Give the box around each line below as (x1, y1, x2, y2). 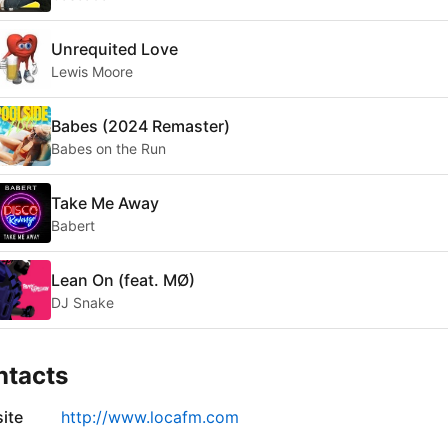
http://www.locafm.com (61, 407, 239, 428)
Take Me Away (51, 192, 159, 213)
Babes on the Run (51, 139, 166, 157)
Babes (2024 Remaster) (51, 115, 230, 136)
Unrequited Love (51, 38, 178, 59)
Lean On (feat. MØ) (51, 269, 195, 290)
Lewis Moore (51, 62, 133, 80)
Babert (51, 216, 95, 234)
